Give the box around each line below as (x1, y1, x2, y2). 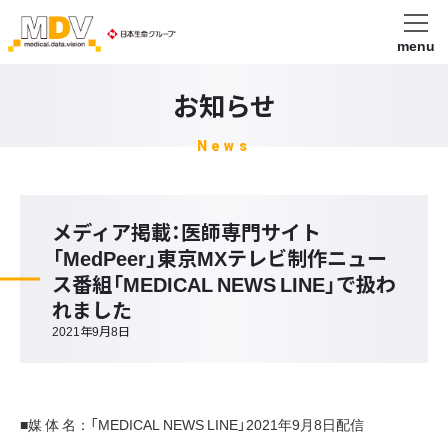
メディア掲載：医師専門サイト (52, 217, 321, 246)
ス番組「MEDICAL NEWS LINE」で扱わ (52, 269, 396, 298)
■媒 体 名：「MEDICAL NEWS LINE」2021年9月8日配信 (20, 414, 364, 434)
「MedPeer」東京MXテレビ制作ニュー (52, 243, 387, 272)
